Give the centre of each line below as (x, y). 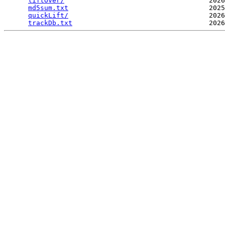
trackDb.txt (50, 23)
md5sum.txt (48, 8)
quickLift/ (48, 16)
